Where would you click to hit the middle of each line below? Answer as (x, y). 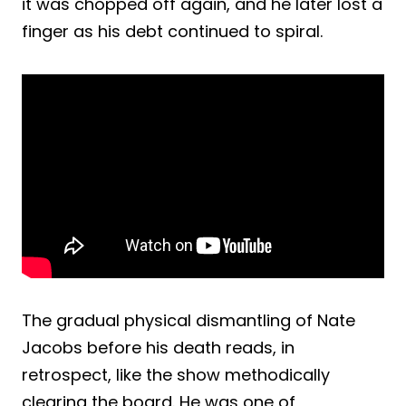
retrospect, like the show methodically (176, 374)
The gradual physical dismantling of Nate (188, 320)
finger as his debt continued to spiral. (172, 31)
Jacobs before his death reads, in (158, 347)
